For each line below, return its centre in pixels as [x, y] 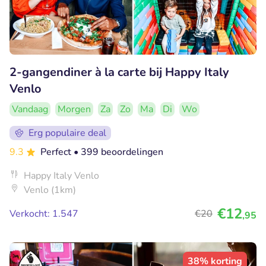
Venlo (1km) [50, 190]
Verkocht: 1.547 [44, 214]
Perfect [57, 152]
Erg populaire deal [67, 133]
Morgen [74, 110]
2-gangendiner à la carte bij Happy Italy [119, 72]
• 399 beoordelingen [118, 152]
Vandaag [30, 110]
